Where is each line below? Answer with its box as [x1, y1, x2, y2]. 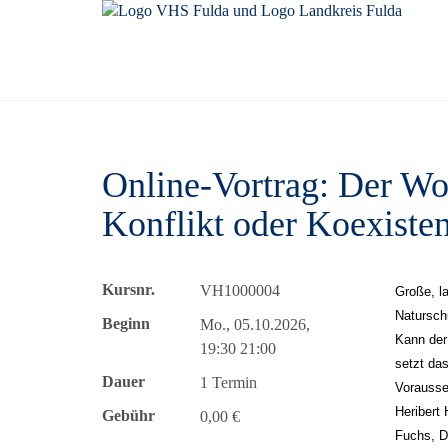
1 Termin [199, 374, 257, 391]
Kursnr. [102, 281, 155, 298]
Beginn [102, 315, 150, 332]
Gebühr [102, 407, 155, 424]
